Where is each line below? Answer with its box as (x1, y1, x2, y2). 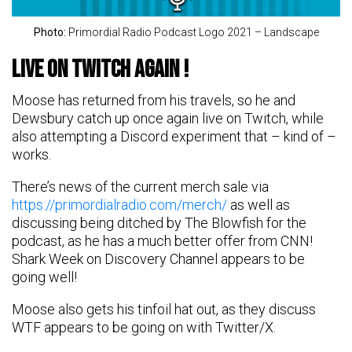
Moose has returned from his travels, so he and (12, 91, 295, 108)
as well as (227, 196, 290, 213)
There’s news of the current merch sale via (12, 178, 269, 195)
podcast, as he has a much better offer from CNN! (12, 232, 313, 249)
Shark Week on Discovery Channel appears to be (12, 250, 305, 267)
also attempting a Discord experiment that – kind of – (12, 127, 336, 145)
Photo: (33, 25, 68, 38)
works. (12, 145, 51, 163)
